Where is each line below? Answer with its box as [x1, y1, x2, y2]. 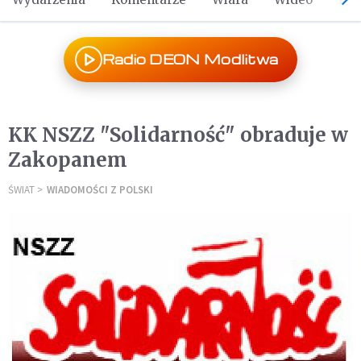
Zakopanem [8, 147, 127, 172]
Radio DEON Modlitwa [102, 51, 279, 68]
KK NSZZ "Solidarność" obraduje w [8, 122, 348, 147]
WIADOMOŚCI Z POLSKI [47, 183, 153, 197]
